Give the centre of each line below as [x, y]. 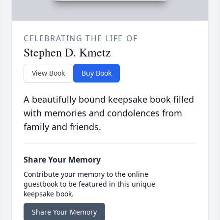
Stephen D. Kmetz [67, 52]
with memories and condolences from [103, 113]
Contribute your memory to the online [86, 174]
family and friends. [62, 127]
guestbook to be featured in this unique [89, 184]
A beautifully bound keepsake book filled [109, 99]
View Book [48, 73]
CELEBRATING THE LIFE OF [81, 39]
